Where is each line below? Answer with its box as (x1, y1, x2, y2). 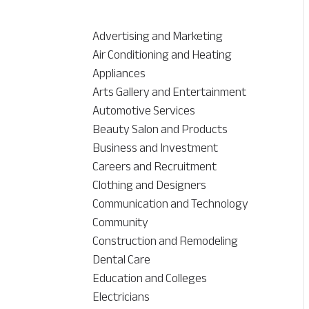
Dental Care (92, 248, 151, 272)
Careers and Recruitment (92, 154, 217, 179)
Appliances (92, 61, 146, 86)
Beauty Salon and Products (92, 117, 228, 141)
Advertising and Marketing (92, 24, 223, 48)
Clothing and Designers (92, 173, 207, 197)
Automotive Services (92, 99, 196, 123)
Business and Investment (92, 136, 219, 160)
